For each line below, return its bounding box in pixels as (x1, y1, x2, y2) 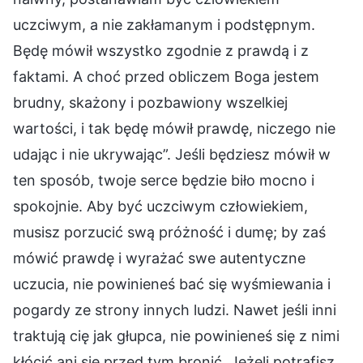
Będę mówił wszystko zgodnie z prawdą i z (13, 41, 309, 59)
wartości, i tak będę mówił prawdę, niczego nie (13, 119, 335, 137)
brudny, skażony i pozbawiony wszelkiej (13, 93, 288, 111)
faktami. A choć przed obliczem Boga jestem (13, 67, 319, 85)
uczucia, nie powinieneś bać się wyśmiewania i (13, 275, 331, 293)
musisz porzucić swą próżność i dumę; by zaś (13, 223, 326, 241)
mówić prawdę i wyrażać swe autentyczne (13, 249, 305, 267)
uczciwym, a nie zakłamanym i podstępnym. (13, 15, 315, 33)
